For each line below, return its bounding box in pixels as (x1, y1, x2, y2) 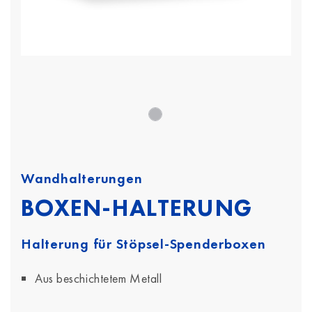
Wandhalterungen (21, 169, 143, 187)
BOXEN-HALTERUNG (21, 193, 253, 223)
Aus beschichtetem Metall (35, 270, 162, 286)
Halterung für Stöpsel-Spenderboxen (21, 235, 266, 253)
